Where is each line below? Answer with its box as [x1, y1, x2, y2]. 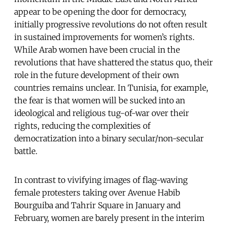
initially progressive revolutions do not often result [14, 19, 207, 29]
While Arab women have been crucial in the [14, 44, 180, 55]
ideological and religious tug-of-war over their [14, 107, 189, 118]
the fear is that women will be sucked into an [14, 95, 185, 105]
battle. [14, 145, 37, 156]
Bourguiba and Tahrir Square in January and [14, 200, 180, 210]
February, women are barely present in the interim [14, 212, 205, 223]
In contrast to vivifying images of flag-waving [14, 174, 187, 185]
